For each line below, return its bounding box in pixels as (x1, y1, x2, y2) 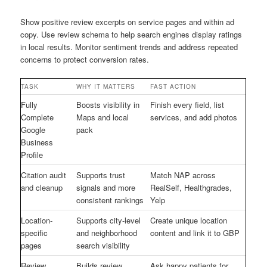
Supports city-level (76, 214, 141, 226)
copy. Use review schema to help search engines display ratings (20, 28, 243, 40)
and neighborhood (76, 226, 138, 238)
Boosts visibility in (76, 98, 140, 110)
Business (21, 136, 54, 148)
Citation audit (21, 169, 67, 181)
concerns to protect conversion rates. (20, 53, 150, 65)
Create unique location (150, 214, 228, 226)
